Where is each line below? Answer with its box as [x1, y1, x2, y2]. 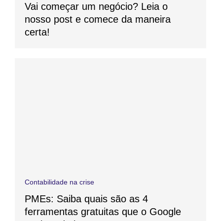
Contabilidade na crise [25, 178, 94, 186]
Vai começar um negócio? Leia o [25, 1, 168, 12]
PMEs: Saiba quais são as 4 [25, 193, 148, 205]
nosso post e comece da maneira [25, 14, 171, 25]
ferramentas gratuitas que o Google [25, 206, 181, 218]
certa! [25, 27, 50, 38]
